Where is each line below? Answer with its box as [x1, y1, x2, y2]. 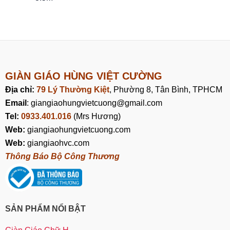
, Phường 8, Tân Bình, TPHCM [109, 85, 222, 94]
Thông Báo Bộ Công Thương [5, 151, 120, 161]
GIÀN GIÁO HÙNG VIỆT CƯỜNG [5, 70, 162, 82]
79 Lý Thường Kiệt [36, 85, 109, 94]
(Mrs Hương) [71, 111, 121, 121]
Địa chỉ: [5, 85, 36, 94]
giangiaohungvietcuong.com [25, 125, 130, 134]
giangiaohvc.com [25, 138, 89, 147]
